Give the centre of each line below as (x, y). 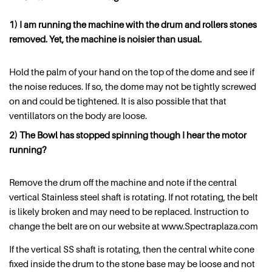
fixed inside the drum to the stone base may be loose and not (132, 263)
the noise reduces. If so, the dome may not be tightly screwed (133, 87)
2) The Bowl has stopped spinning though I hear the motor (128, 134)
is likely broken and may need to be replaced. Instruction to (129, 211)
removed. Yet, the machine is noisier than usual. (105, 39)
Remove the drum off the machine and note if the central (123, 182)
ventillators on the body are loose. (78, 116)
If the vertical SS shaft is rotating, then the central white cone (132, 249)
